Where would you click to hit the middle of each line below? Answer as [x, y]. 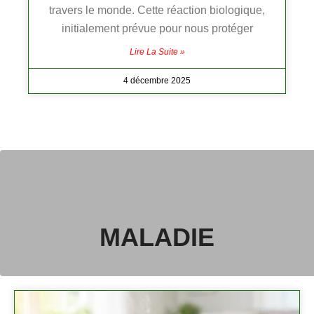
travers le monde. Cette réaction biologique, [157, 11]
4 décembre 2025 [157, 81]
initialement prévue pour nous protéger [157, 29]
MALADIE [157, 238]
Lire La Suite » [157, 52]
